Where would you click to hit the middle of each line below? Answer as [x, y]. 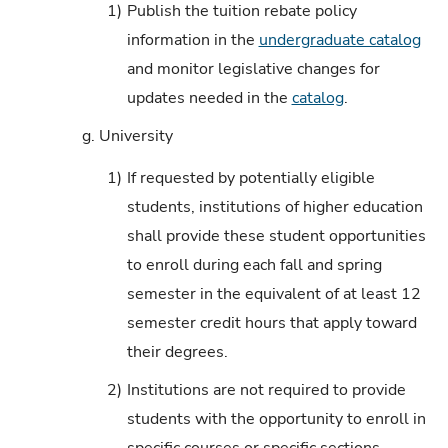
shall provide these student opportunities [276, 236]
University [136, 135]
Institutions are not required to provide [266, 390]
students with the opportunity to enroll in [276, 419]
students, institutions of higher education [274, 207]
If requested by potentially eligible [250, 178]
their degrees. [177, 352]
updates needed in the [209, 97]
